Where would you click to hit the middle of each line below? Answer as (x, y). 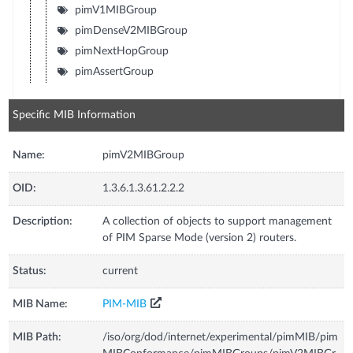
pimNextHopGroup (121, 51)
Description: (43, 221)
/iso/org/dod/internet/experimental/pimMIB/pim (221, 337)
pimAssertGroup (114, 71)
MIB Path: (37, 337)
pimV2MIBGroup (144, 155)
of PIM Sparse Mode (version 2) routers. (200, 238)
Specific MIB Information (74, 115)
